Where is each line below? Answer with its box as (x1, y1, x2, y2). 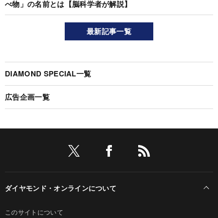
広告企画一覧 (5, 91, 50, 102)
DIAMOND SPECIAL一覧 (5, 68, 91, 79)
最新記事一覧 (87, 25, 131, 36)
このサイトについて (5, 207, 63, 217)
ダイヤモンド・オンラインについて (5, 182, 117, 193)
